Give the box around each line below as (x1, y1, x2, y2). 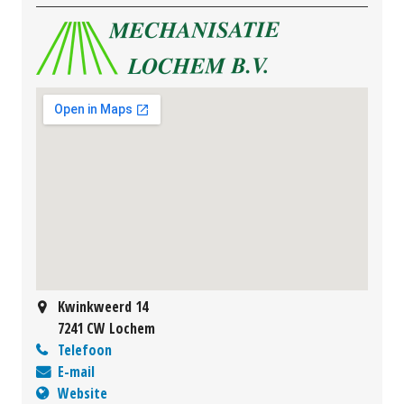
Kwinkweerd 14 (58, 297, 148, 317)
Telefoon (58, 340, 112, 361)
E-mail (58, 362, 95, 382)
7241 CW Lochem (58, 318, 155, 339)
